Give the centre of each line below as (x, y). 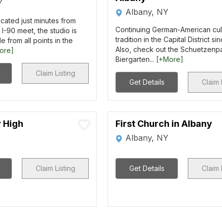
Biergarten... (136, 59)
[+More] (170, 59)
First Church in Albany (164, 124)
